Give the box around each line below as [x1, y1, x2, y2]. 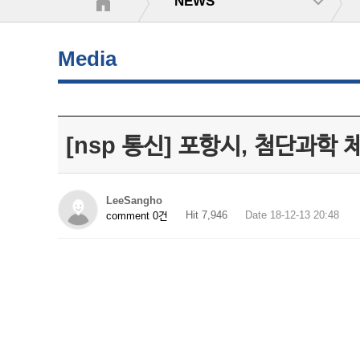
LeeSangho [106, 194, 162, 207]
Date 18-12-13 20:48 [245, 209, 339, 221]
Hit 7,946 [186, 209, 227, 221]
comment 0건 [106, 209, 168, 222]
